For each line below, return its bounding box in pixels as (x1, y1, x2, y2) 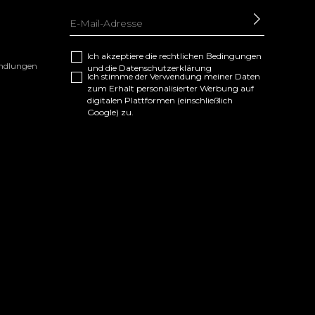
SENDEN (257, 25, 311, 38)
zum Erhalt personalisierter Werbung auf (86, 83, 254, 94)
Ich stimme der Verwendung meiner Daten (86, 71, 260, 82)
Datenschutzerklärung (118, 63, 212, 73)
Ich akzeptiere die (86, 51, 159, 61)
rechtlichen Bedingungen (158, 51, 262, 61)
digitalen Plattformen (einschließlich (86, 95, 233, 105)
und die (86, 63, 119, 73)
